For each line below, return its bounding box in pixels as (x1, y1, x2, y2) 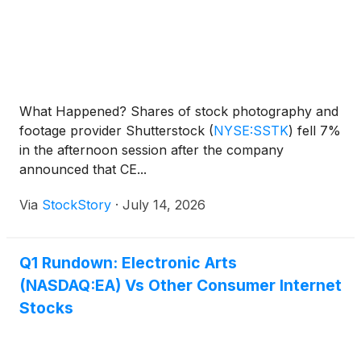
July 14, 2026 (122, 197, 205, 214)
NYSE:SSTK (214, 122, 288, 139)
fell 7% (293, 122, 341, 139)
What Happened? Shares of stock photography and (19, 103, 338, 120)
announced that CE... (19, 161, 147, 178)
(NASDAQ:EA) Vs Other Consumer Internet (19, 276, 342, 296)
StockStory (42, 197, 111, 214)
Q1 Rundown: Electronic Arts (19, 253, 237, 273)
